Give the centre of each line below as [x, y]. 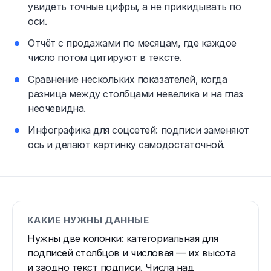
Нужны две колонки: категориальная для [123, 238]
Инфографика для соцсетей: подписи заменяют [139, 130]
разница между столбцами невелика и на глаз [135, 93]
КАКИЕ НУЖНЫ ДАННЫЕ [88, 220]
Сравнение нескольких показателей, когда [128, 79]
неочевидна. [57, 108]
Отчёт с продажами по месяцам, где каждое [132, 43]
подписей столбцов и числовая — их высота [132, 253]
